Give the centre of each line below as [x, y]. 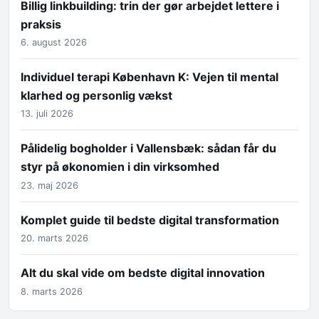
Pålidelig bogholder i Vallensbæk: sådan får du [148, 148]
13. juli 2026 [47, 114]
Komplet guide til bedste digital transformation [150, 220]
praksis [41, 24]
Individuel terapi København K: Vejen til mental [150, 77]
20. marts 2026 [54, 239]
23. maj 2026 [49, 185]
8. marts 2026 [52, 291]
